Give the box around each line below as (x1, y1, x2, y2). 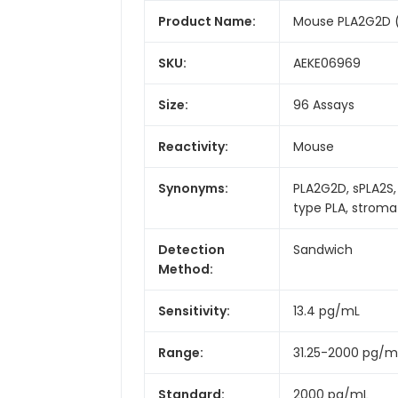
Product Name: (158, 12, 256, 30)
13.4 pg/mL (293, 301, 360, 320)
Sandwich (293, 240, 353, 259)
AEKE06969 (293, 53, 361, 72)
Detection (158, 240, 225, 259)
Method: (158, 259, 213, 278)
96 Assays (293, 95, 354, 114)
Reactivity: (158, 137, 228, 155)
